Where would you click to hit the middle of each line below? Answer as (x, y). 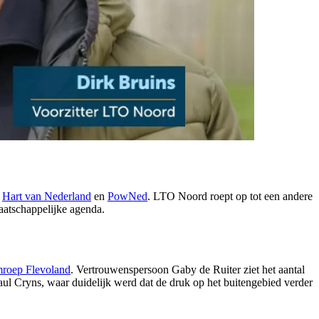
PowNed (127, 197)
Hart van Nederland (47, 197)
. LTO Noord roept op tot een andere (230, 197)
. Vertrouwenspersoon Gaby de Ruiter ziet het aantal (188, 270)
